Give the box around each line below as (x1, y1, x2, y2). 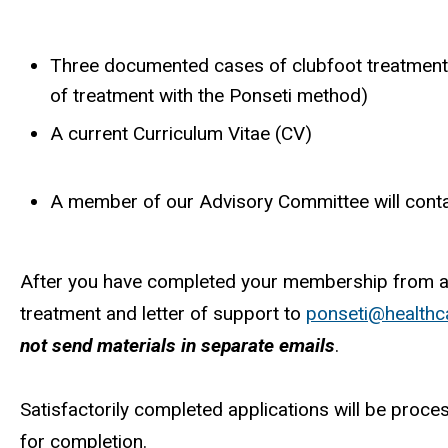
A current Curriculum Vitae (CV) (50, 121, 312, 145)
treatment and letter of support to (20, 301, 306, 325)
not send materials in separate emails (20, 333, 335, 357)
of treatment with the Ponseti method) (50, 83, 368, 107)
